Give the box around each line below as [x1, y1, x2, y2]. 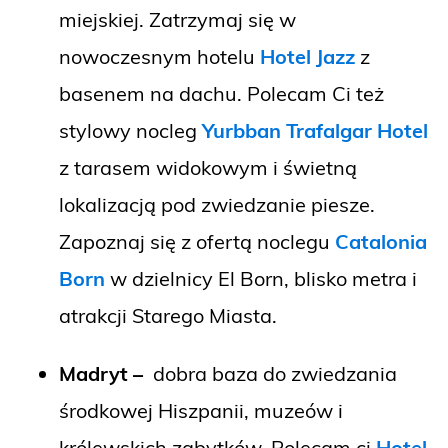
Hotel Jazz [260, 44, 355, 70]
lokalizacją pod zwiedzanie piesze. [59, 192, 375, 218]
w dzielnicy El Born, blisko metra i [105, 266, 417, 292]
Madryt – [59, 361, 153, 387]
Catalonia [335, 229, 427, 255]
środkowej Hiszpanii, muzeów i [59, 398, 343, 424]
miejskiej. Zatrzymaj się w [59, 7, 296, 33]
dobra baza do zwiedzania [153, 361, 397, 387]
